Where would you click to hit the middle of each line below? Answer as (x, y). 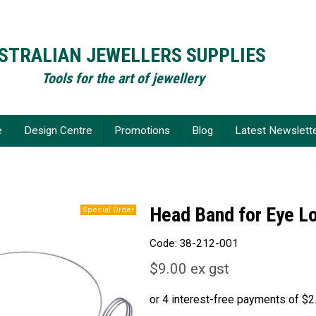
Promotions (142, 131)
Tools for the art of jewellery (123, 78)
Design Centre (58, 131)
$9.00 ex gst (190, 268)
